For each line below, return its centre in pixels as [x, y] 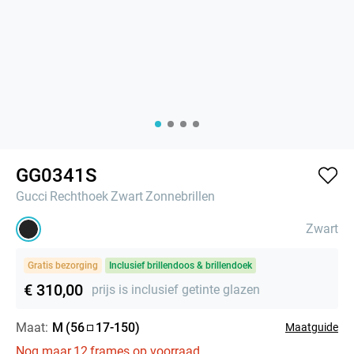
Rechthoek [79, 196]
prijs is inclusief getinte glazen [176, 290]
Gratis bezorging [63, 265]
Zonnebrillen [180, 196]
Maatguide [312, 327]
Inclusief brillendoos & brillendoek [181, 265]
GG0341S [56, 175]
